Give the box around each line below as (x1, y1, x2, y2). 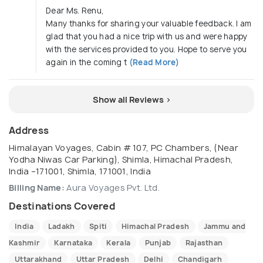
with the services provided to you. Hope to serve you (46, 44, 247, 55)
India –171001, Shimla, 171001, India (9, 166, 151, 177)
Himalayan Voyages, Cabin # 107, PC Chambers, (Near (9, 142, 238, 154)
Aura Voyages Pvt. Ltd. (64, 182, 160, 194)
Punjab (144, 238, 171, 248)
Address (9, 124, 49, 137)
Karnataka (54, 238, 93, 248)
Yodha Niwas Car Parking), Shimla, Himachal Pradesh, (9, 154, 234, 166)
